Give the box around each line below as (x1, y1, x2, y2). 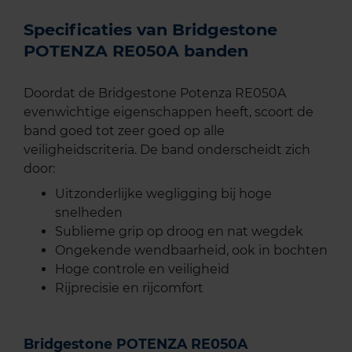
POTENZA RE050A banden (24, 41, 248, 61)
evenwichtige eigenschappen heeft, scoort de (24, 104, 313, 120)
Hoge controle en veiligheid (55, 262, 229, 277)
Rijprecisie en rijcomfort (55, 280, 203, 296)
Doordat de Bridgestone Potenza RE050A (24, 86, 286, 101)
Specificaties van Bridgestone (24, 20, 277, 40)
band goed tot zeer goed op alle (24, 123, 225, 139)
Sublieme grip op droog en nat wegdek (55, 224, 303, 240)
